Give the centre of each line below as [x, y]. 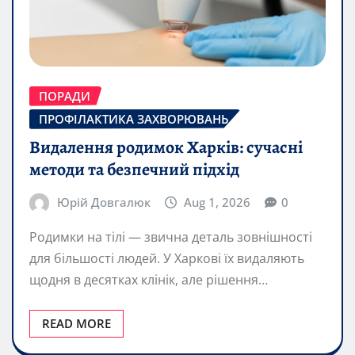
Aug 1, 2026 [218, 202]
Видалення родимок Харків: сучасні [166, 148]
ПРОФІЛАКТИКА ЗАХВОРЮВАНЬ [134, 118]
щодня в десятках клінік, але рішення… [149, 279]
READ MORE [76, 323]
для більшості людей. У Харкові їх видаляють [167, 258]
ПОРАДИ [65, 95]
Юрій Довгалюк [103, 202]
